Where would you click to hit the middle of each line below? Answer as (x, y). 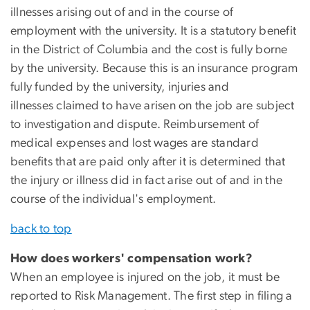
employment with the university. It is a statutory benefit (154, 31)
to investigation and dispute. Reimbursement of (135, 125)
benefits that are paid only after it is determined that (148, 162)
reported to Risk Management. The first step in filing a (152, 297)
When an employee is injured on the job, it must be (145, 278)
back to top (41, 229)
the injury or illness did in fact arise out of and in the (147, 181)
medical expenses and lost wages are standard (135, 144)
